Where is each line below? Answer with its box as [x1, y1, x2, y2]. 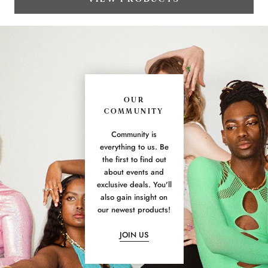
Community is [111, 129, 157, 141]
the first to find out [102, 154, 166, 166]
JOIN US [119, 229, 149, 240]
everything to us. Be [99, 141, 169, 153]
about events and [104, 166, 164, 178]
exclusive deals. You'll [96, 179, 172, 191]
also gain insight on [100, 191, 167, 203]
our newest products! [98, 204, 170, 216]
